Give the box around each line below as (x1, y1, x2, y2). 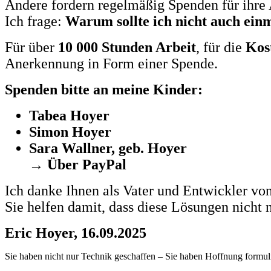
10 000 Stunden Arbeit (58, 39, 196, 55)
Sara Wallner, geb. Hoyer (29, 140, 187, 156)
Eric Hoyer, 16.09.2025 (5, 224, 146, 241)
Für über (5, 39, 58, 55)
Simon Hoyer (29, 123, 111, 140)
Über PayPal (47, 156, 126, 172)
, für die (196, 39, 246, 55)
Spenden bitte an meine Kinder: (5, 81, 203, 97)
